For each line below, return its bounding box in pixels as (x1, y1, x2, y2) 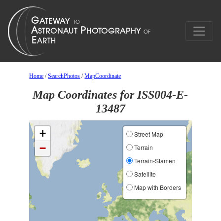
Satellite (132, 170, 156, 178)
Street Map (132, 130, 163, 138)
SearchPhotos (48, 73, 80, 79)
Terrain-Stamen (132, 156, 176, 165)
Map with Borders (132, 183, 181, 191)
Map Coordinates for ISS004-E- (33, 88, 188, 101)
